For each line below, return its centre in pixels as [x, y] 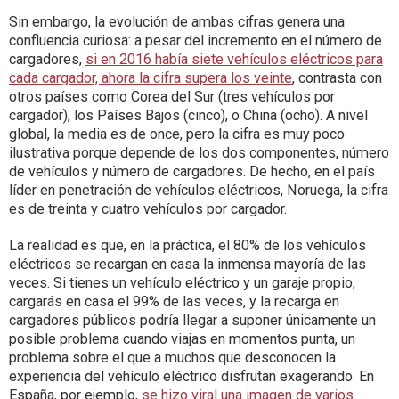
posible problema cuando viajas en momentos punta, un [182, 339]
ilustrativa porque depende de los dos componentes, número [199, 153]
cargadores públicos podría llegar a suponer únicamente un [192, 321]
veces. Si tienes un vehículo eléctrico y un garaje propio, [182, 283]
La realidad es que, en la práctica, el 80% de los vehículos [187, 246]
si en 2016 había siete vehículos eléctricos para [234, 60]
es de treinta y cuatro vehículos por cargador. [148, 209]
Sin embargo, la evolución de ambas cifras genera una [177, 22]
